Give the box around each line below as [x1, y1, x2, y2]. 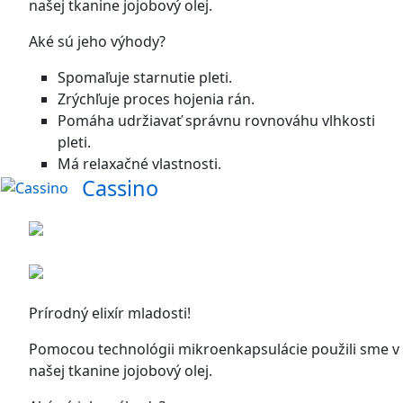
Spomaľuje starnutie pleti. [58, 67, 232, 87]
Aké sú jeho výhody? [29, 31, 166, 51]
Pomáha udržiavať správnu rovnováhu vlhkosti [58, 111, 375, 130]
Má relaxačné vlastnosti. [58, 154, 221, 174]
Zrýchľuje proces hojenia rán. [58, 89, 255, 109]
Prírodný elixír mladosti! [29, 303, 191, 323]
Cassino [82, 174, 158, 202]
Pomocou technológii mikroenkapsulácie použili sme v [29, 339, 399, 359]
